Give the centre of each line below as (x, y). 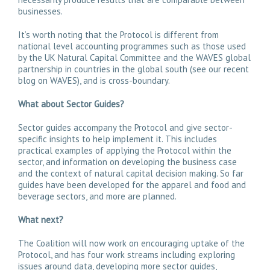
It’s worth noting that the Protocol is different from (118, 35)
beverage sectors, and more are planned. (97, 196)
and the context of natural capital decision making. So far (131, 173)
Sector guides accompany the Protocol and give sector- (125, 127)
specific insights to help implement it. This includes (118, 139)
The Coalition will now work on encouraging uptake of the (131, 243)
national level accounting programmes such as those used (132, 46)
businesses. (40, 11)
